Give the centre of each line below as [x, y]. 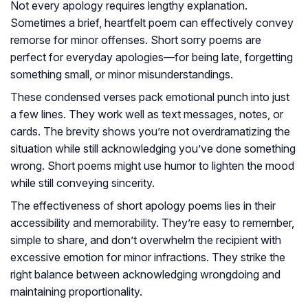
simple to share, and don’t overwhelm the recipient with [146, 240]
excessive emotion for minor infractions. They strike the [148, 257]
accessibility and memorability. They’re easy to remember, [152, 223]
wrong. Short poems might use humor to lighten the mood [152, 166]
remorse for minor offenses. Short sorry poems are [136, 40]
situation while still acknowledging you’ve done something [153, 149]
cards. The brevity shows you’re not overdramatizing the [150, 132]
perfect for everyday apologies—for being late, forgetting [152, 57]
